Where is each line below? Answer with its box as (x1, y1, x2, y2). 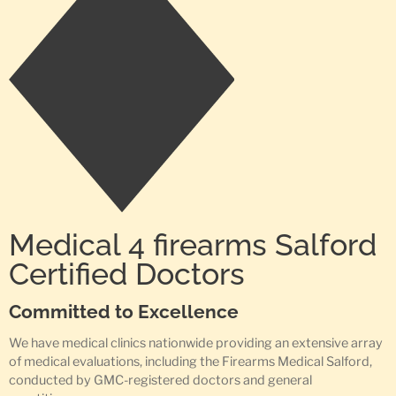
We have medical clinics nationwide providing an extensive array (9, 334, 383, 351)
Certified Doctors (9, 255, 245, 292)
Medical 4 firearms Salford (9, 226, 377, 263)
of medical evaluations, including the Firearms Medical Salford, (9, 353, 372, 369)
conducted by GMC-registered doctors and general (9, 371, 312, 388)
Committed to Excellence (9, 300, 239, 323)
